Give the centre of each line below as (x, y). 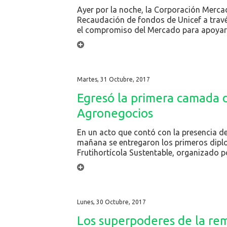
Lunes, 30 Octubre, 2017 (111, 202)
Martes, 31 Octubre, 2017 (113, 79)
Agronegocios (115, 113)
